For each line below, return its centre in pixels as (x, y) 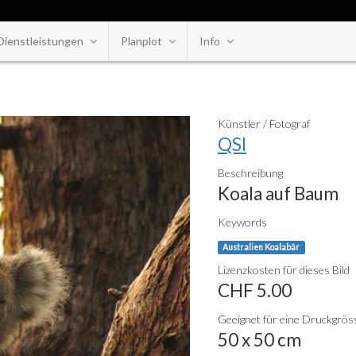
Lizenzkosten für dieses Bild (284, 270)
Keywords (242, 222)
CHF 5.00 (255, 290)
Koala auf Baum (278, 193)
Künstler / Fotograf (264, 124)
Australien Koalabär (261, 247)
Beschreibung (250, 173)
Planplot (141, 41)
